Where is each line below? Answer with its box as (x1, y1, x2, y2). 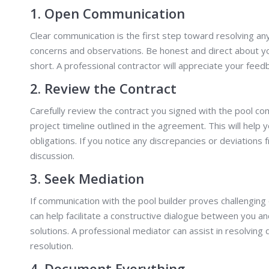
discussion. (30, 149, 74, 162)
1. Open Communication (30, 4, 185, 22)
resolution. (30, 239, 73, 252)
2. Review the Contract (30, 79, 177, 97)
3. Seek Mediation (30, 169, 144, 187)
